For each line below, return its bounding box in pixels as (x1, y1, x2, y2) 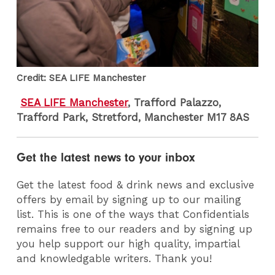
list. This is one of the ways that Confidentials (17, 207, 250, 220)
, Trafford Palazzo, (128, 96, 222, 109)
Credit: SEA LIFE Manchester (17, 72, 147, 83)
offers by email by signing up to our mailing (17, 193, 242, 206)
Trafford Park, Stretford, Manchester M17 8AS (17, 110, 250, 123)
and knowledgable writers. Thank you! (17, 252, 212, 265)
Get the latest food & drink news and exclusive (17, 178, 255, 191)
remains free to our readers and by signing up (17, 222, 253, 235)
